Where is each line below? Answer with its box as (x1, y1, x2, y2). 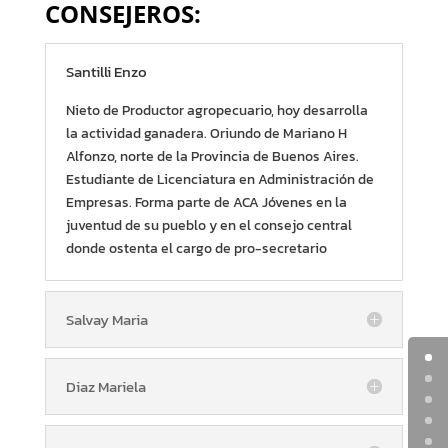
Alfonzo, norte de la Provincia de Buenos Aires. (65, 145, 359, 167)
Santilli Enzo (65, 59, 147, 83)
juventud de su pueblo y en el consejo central (65, 214, 352, 236)
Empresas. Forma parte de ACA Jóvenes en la (65, 191, 347, 213)
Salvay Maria (65, 307, 148, 331)
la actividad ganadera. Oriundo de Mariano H (65, 122, 347, 144)
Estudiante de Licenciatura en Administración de (65, 168, 374, 190)
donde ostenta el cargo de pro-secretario (65, 237, 327, 259)
